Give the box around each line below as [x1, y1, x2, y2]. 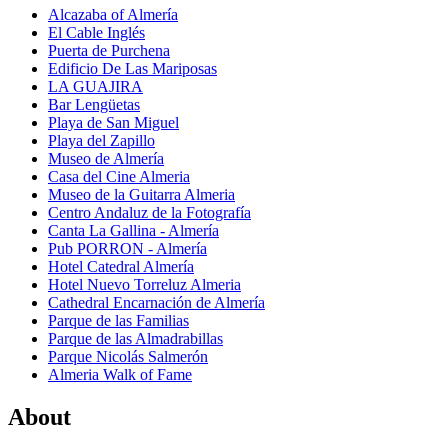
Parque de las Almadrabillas [48, 330, 223, 348]
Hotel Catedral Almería [48, 258, 194, 276]
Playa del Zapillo [48, 132, 155, 150]
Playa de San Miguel [48, 114, 179, 132]
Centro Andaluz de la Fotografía [48, 204, 251, 222]
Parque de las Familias [48, 312, 189, 330]
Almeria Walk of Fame [48, 366, 192, 384]
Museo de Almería [48, 150, 164, 168]
